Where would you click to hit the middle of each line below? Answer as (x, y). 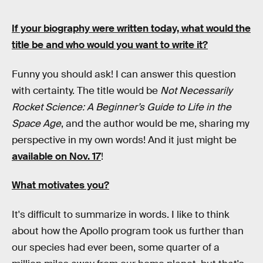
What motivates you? (60, 186)
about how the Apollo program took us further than (128, 231)
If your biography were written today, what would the (131, 28)
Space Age (36, 123)
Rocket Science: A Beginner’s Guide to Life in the (122, 107)
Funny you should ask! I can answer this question (124, 74)
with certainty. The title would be (86, 90)
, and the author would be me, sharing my (155, 123)
